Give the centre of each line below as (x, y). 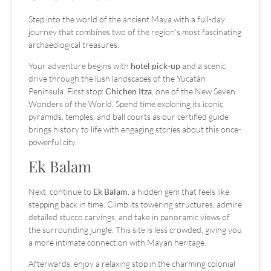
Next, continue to (61, 191)
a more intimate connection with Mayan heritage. (117, 242)
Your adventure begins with (80, 66)
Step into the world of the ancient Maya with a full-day (127, 19)
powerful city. (53, 142)
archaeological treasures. (74, 44)
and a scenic (203, 66)
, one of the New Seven (194, 91)
